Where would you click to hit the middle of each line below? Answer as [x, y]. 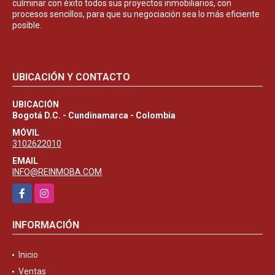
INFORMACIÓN [46, 225]
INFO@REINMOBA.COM [57, 172]
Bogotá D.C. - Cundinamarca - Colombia [94, 115]
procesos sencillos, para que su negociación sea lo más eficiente [136, 14]
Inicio [28, 254]
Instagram [54, 189]
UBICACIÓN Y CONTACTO [71, 77]
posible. [27, 25]
